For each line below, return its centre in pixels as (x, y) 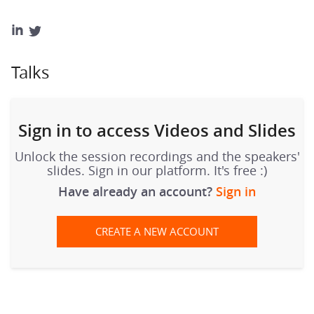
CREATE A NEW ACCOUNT (157, 231)
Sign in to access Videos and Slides (157, 130)
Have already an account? (137, 191)
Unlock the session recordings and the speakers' (157, 156)
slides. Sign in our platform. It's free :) (157, 170)
